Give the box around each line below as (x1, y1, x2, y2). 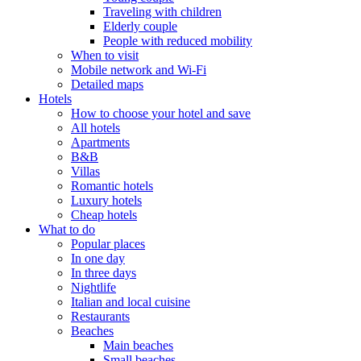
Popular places (71, 237, 145, 251)
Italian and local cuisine (71, 295, 190, 309)
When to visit (71, 48, 139, 62)
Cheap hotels (71, 208, 137, 222)
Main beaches (103, 338, 173, 352)
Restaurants (71, 309, 130, 323)
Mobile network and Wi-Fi (71, 63, 206, 77)
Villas (71, 164, 100, 178)
